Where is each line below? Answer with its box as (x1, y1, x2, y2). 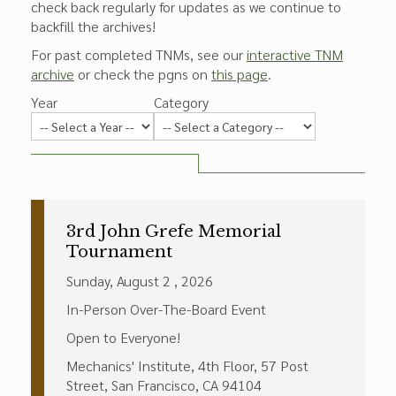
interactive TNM (247, 45, 343, 64)
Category (154, 93, 209, 111)
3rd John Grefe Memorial (66, 222, 281, 241)
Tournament (66, 242, 172, 262)
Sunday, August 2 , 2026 (66, 271, 213, 290)
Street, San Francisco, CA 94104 (66, 376, 262, 394)
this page (211, 65, 268, 83)
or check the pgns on (74, 65, 211, 83)
